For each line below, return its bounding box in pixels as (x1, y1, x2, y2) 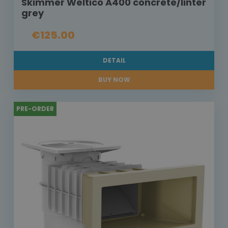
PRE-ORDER (16, 104, 54, 113)
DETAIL (102, 56, 126, 65)
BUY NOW (98, 75, 130, 84)
